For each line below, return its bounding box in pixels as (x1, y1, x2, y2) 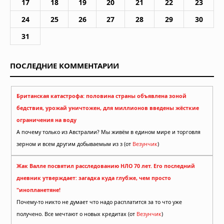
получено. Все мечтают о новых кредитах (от (128, 210, 136, 217)
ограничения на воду (16, 116, 76, 124)
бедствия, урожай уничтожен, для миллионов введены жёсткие (16, 104, 199, 112)
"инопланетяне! (16, 186, 60, 193)
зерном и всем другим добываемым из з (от (16, 140, 132, 148)
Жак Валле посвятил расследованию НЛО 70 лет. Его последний (16, 162, 195, 169)
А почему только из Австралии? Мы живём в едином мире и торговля (16, 128, 200, 136)
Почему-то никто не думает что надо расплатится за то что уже (16, 198, 182, 205)
